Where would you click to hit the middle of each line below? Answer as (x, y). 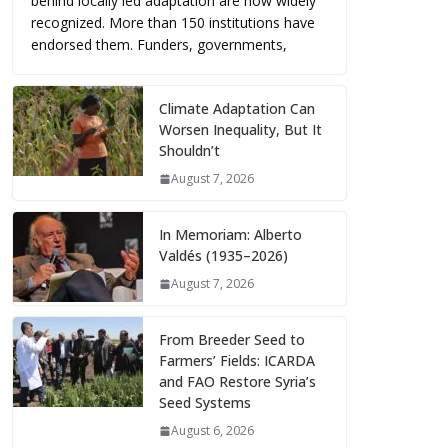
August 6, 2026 (212, 431)
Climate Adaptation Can (237, 109)
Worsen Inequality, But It (240, 130)
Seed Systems (205, 403)
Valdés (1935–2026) (223, 256)
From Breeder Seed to (232, 340)
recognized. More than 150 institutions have (173, 23)
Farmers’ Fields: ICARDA (237, 361)
